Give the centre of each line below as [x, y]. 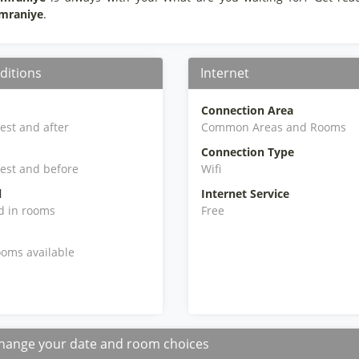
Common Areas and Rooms [273, 127]
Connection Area [247, 110]
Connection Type [247, 152]
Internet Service [245, 194]
